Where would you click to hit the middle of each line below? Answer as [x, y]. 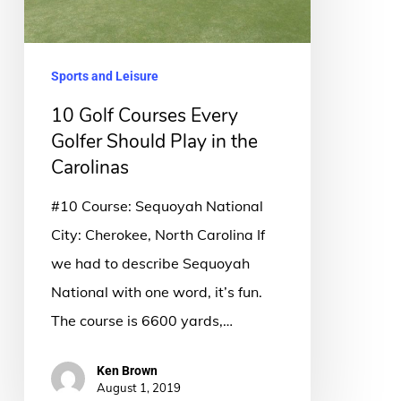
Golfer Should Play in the [154, 142]
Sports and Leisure [104, 77]
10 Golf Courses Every [144, 116]
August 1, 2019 [138, 388]
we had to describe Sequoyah [150, 264]
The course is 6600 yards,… [141, 321]
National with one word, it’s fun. [156, 292]
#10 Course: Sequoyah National [157, 206]
